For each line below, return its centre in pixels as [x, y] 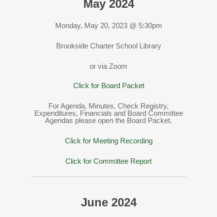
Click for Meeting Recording [108, 140]
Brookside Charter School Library [108, 46]
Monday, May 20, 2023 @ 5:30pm [108, 25]
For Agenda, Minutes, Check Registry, [108, 106]
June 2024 [108, 202]
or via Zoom [108, 66]
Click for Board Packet [108, 85]
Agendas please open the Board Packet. [108, 120]
